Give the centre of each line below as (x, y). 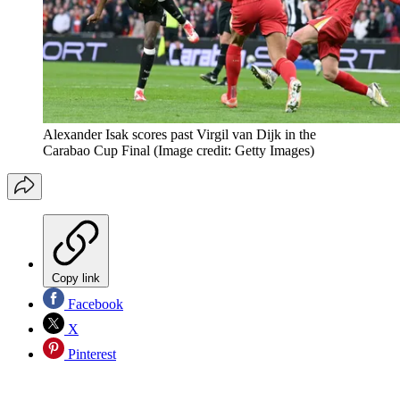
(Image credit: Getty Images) (234, 150)
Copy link (76, 278)
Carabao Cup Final (96, 150)
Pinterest (90, 354)
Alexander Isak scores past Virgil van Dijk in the (179, 134)
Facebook (94, 304)
